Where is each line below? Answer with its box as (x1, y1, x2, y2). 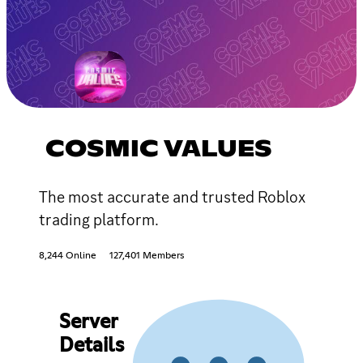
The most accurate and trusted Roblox (39, 186, 305, 207)
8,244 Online (39, 250, 96, 261)
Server (58, 312, 117, 332)
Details (58, 335, 124, 356)
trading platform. (39, 208, 159, 230)
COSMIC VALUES (45, 138, 272, 161)
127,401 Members (109, 250, 184, 261)
